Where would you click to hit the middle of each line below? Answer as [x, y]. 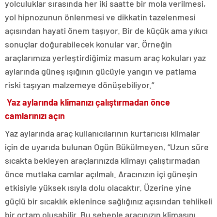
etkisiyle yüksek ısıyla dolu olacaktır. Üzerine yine [98, 187]
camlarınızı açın [35, 116]
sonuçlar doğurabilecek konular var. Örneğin [88, 44]
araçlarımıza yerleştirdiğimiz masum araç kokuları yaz [105, 57]
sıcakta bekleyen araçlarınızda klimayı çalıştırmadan [102, 160]
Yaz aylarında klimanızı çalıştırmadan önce [88, 102]
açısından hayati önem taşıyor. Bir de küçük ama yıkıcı [106, 30]
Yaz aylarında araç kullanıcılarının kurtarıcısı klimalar [102, 133]
